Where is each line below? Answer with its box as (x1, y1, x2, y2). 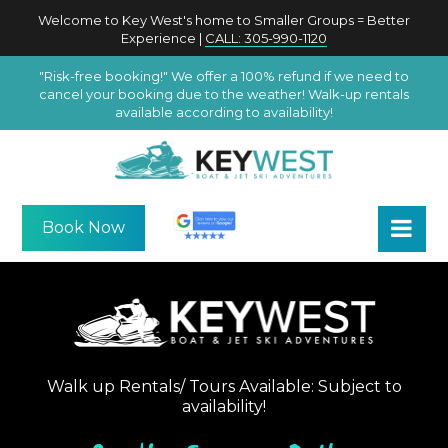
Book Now (42, 218, 126, 238)
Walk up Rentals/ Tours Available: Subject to (46, 377, 402, 397)
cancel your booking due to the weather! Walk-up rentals (39, 86, 409, 102)
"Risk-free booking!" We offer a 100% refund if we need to (39, 68, 409, 84)
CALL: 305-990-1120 (205, 30, 327, 46)
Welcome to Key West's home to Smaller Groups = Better (38, 12, 410, 28)
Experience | (121, 30, 205, 46)
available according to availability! (115, 104, 333, 120)
